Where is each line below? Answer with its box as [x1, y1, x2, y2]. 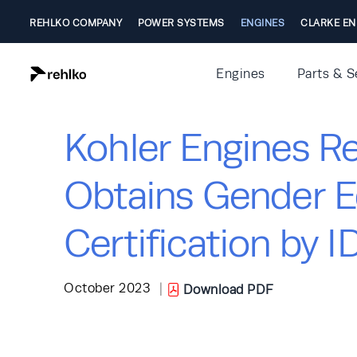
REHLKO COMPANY [29, 18, 122, 29]
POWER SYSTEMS [138, 18, 225, 29]
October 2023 [64, 280, 150, 296]
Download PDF [182, 282, 274, 297]
